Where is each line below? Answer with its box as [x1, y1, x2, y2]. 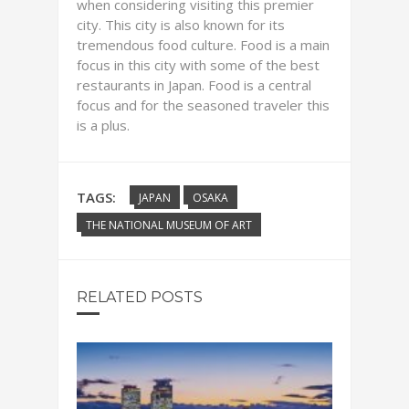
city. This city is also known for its [77, 16, 285, 34]
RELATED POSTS [77, 288, 203, 306]
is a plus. [77, 116, 130, 134]
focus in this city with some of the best [77, 56, 320, 74]
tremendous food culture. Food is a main [77, 36, 330, 54]
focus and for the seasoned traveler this [77, 96, 330, 114]
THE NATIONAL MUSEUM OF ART [86, 217, 252, 233]
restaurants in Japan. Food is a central [77, 76, 311, 94]
